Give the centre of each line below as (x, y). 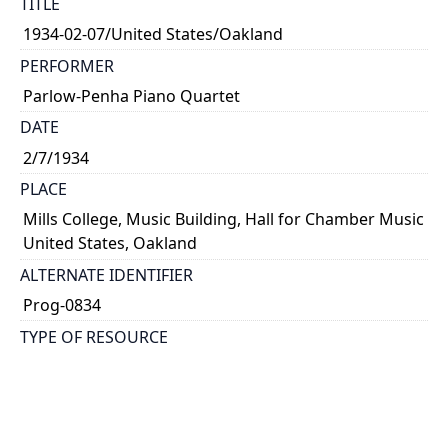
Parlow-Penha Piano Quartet (132, 95)
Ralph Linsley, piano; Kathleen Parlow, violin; (189, 428)
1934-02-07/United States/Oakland (153, 34)
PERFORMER (67, 65)
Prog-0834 (62, 305)
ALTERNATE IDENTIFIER (106, 274)
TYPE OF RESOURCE (94, 336)
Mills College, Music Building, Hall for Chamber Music (224, 219)
